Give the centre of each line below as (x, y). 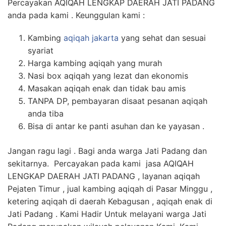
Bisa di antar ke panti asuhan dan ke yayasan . (116, 126)
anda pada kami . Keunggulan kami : (76, 15)
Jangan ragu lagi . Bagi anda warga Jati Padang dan (107, 151)
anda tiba (46, 114)
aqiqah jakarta (91, 38)
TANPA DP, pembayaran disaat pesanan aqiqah (118, 101)
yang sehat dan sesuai (162, 38)
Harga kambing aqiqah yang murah (95, 63)
